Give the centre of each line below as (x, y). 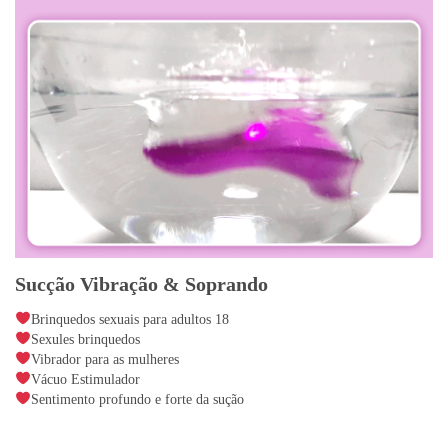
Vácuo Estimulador (85, 380)
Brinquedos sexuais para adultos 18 (129, 320)
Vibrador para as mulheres (104, 360)
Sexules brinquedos (85, 340)
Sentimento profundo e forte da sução (137, 400)
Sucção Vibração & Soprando (141, 284)
